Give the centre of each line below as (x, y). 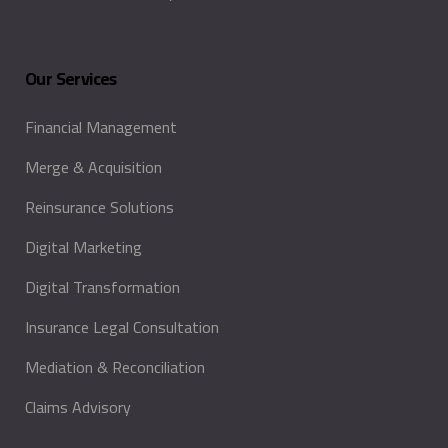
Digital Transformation (102, 287)
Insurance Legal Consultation (122, 327)
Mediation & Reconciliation (115, 367)
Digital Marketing (83, 247)
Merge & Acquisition (93, 167)
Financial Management (101, 127)
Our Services (71, 79)
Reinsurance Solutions (99, 207)
